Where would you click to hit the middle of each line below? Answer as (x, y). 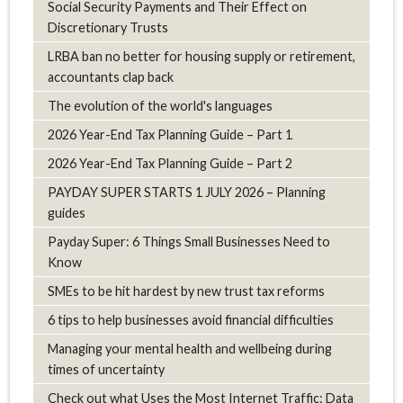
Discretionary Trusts (107, 27)
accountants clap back (110, 76)
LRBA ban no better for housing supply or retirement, (201, 56)
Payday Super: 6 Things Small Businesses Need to (188, 241)
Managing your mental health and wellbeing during (189, 348)
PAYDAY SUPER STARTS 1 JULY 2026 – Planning (186, 192)
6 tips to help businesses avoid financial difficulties (190, 319)
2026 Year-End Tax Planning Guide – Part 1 (170, 134)
